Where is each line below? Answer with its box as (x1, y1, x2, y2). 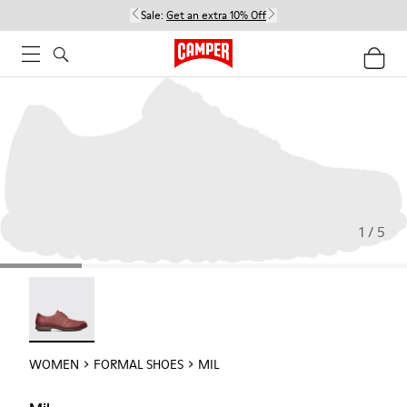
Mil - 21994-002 (28, 276, 132, 297)
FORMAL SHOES (94, 354, 184, 373)
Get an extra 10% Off (166, 7, 266, 23)
